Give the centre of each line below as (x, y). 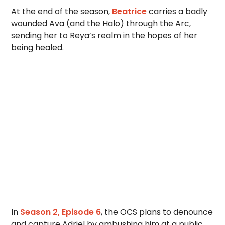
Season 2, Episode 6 (61, 212)
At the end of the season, (62, 11)
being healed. (38, 47)
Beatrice (130, 11)
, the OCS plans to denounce (157, 212)
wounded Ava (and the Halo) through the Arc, (101, 23)
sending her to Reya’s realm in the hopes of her (104, 35)
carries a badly (177, 11)
